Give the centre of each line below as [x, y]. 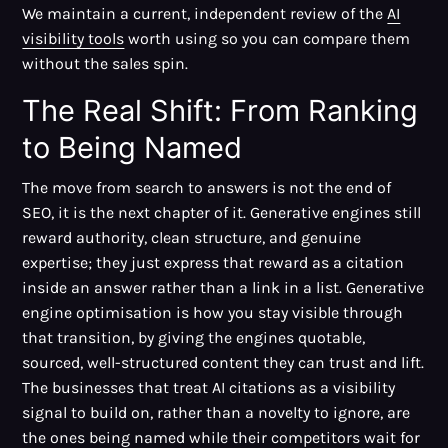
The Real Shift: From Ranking [220, 111]
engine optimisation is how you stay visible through [213, 313]
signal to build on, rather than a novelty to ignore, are [216, 413]
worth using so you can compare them [267, 39]
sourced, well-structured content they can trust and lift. [223, 363]
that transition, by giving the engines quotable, [194, 338]
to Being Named [132, 148]
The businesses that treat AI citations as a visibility [209, 388]
